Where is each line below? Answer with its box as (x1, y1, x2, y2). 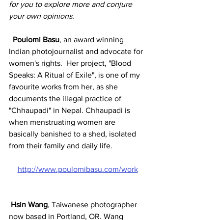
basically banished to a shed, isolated (9, 130, 138, 138)
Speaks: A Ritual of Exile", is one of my (9, 71, 142, 79)
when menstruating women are (9, 118, 117, 126)
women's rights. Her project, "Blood (9, 59, 133, 67)
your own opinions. (9, 12, 76, 20)
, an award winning (59, 35, 126, 44)
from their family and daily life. (9, 141, 114, 150)
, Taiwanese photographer (48, 200, 139, 209)
